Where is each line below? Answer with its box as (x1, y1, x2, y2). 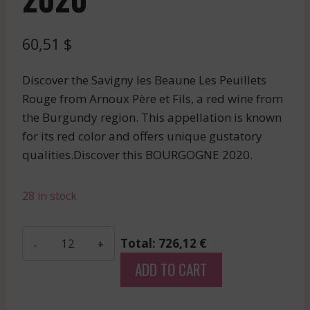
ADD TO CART (135, 258, 208, 280)
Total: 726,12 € (120, 235, 207, 251)
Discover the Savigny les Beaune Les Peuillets (22, 71, 266, 88)
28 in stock (22, 188, 77, 203)
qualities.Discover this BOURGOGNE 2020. (22, 146, 253, 163)
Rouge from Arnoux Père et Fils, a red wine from (22, 90, 283, 107)
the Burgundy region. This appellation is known (22, 109, 282, 125)
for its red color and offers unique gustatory (22, 127, 262, 144)
